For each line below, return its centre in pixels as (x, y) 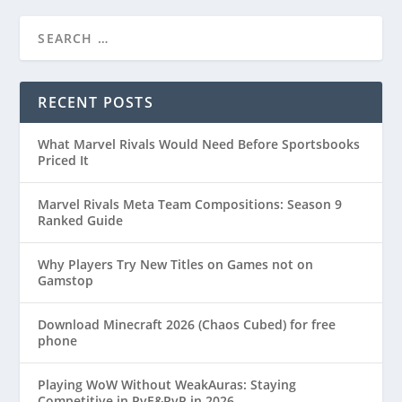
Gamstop (66, 280)
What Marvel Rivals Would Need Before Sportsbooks (199, 144)
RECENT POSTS (96, 102)
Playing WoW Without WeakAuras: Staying (167, 384)
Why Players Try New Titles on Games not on (176, 264)
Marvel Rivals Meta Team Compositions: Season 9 (190, 204)
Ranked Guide (81, 220)
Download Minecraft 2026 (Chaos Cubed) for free (187, 324)
